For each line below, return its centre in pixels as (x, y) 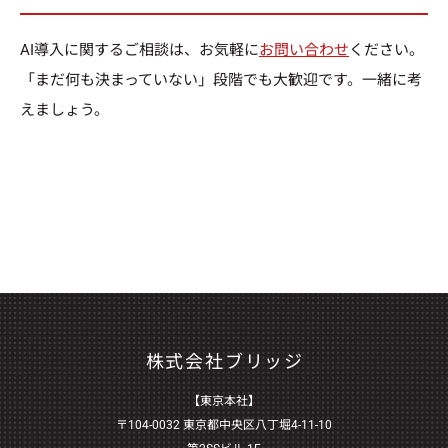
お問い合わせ (304, 49)
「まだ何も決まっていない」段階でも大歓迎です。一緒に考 (221, 79)
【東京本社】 (224, 400)
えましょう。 (64, 109)
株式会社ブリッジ (225, 361)
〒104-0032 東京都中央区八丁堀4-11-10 (224, 424)
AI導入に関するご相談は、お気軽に (139, 49)
